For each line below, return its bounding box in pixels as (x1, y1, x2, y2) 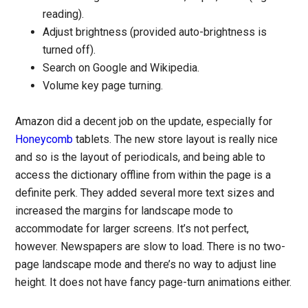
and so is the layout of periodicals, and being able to (15, 150, 266, 164)
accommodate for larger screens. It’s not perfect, (15, 221, 250, 235)
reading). (43, 7, 85, 21)
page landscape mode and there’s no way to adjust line (15, 257, 277, 271)
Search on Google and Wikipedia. (43, 60, 200, 74)
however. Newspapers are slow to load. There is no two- (15, 239, 286, 253)
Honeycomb (15, 132, 74, 146)
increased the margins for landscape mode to (15, 203, 234, 217)
